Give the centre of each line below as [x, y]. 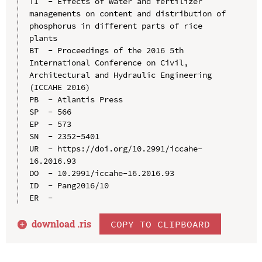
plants [43, 38]
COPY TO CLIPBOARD [161, 224]
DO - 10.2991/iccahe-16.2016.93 [101, 173]
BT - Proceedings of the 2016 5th [106, 50]
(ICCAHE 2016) [59, 87]
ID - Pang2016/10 [69, 185]
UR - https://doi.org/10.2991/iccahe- [116, 148]
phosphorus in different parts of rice [116, 25]
